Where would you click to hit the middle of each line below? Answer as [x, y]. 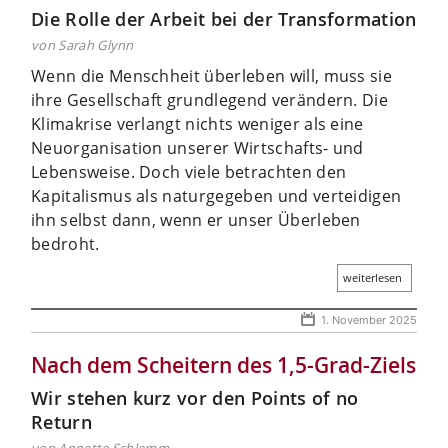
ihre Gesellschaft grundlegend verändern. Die [210, 99]
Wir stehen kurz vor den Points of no [195, 397]
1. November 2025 [369, 319]
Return [61, 421]
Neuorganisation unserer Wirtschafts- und [197, 147]
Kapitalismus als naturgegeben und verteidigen [216, 195]
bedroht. [65, 243]
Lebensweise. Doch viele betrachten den [189, 171]
